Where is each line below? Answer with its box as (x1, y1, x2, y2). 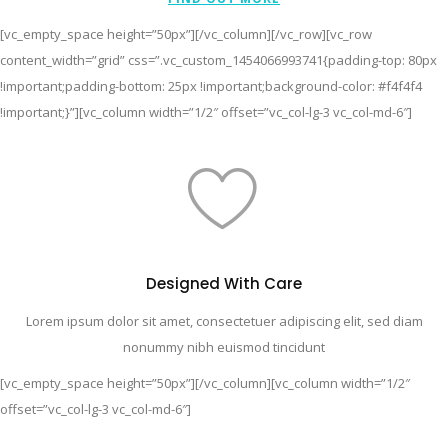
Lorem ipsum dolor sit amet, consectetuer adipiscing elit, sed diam (25, 311, 423, 330)
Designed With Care (146, 272, 302, 294)
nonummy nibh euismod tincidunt (123, 337, 325, 356)
